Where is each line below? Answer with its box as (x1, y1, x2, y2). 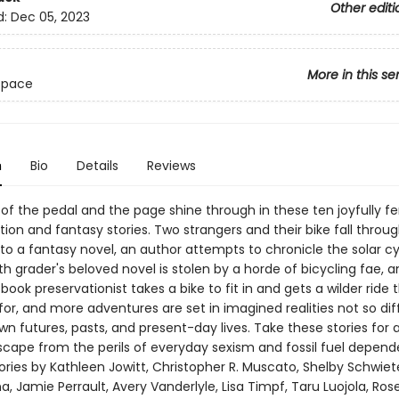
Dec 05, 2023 (10, 8, 90, 27)
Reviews (146, 157, 196, 175)
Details (76, 157, 118, 175)
